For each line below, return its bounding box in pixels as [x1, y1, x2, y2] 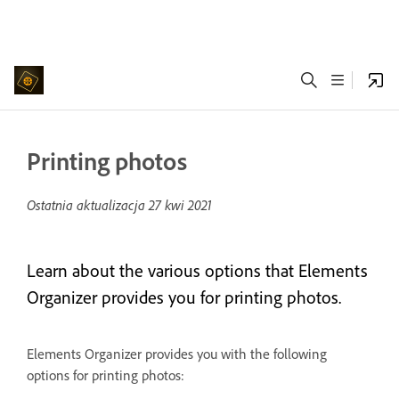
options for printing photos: [27, 366, 184, 384]
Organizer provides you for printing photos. [27, 286, 341, 308]
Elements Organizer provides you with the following [27, 345, 327, 362]
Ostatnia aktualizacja [27, 196, 149, 214]
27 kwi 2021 [149, 196, 212, 214]
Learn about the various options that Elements [27, 259, 368, 281]
